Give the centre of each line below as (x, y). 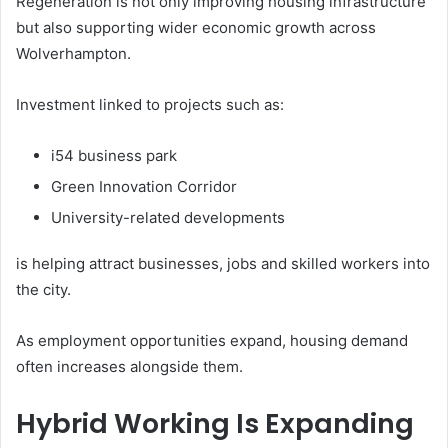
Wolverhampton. (73, 53)
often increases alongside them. (129, 366)
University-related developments (168, 217)
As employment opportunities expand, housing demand (212, 340)
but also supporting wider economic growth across (196, 27)
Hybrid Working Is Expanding (215, 423)
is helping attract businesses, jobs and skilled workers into (223, 263)
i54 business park (114, 155)
